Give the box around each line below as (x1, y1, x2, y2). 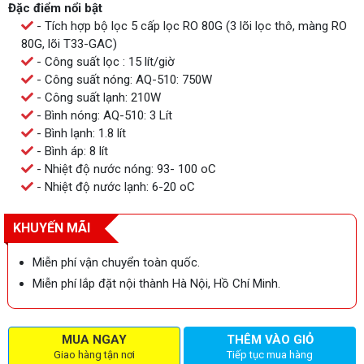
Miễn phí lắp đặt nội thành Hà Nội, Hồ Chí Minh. (32, 276, 280, 291)
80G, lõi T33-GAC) (21, 37, 117, 51)
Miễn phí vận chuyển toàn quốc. (32, 255, 200, 270)
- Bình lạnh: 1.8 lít (33, 126, 126, 141)
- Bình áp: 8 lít (33, 144, 108, 158)
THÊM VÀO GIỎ (226, 332, 314, 347)
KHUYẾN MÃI (13, 220, 90, 236)
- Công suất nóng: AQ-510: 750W (33, 72, 212, 87)
